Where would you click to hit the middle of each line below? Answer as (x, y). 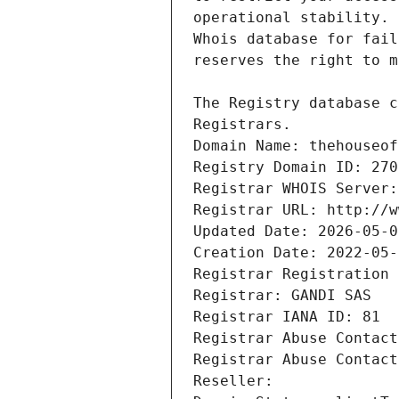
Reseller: (238, 381)
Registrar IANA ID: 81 (287, 317)
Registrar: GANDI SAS (282, 296)
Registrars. (242, 125)
